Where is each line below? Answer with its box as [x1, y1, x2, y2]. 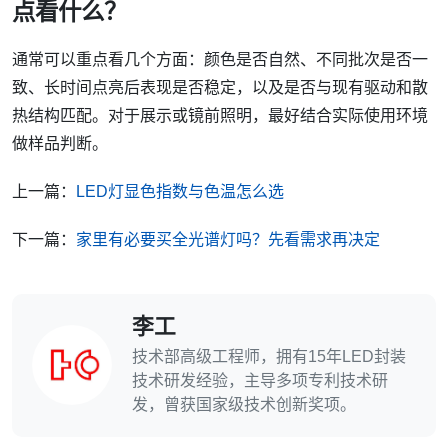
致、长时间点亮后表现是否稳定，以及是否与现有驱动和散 [12, 78, 428, 96]
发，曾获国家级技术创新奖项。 [132, 395, 356, 413]
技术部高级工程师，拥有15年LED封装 [132, 347, 406, 365]
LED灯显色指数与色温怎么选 [76, 182, 284, 200]
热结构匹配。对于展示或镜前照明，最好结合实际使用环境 [12, 106, 428, 124]
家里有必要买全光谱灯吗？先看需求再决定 [76, 230, 380, 248]
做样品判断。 [12, 134, 108, 152]
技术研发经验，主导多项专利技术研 [132, 371, 388, 389]
